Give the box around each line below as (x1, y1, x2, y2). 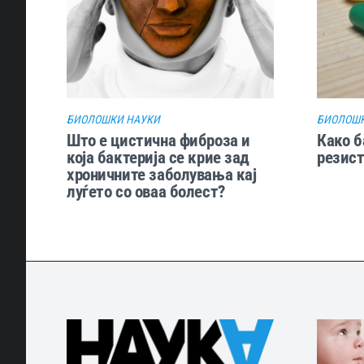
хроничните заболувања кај (67, 163, 257, 184)
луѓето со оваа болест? (67, 180, 225, 201)
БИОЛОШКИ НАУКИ (67, 112, 160, 126)
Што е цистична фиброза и (67, 129, 250, 150)
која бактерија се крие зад (67, 146, 250, 167)
